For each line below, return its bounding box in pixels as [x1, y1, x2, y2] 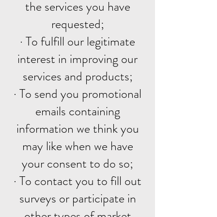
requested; [51, 15, 104, 33]
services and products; [22, 67, 133, 85]
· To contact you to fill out [14, 172, 141, 190]
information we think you [16, 120, 139, 138]
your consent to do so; [22, 155, 133, 172]
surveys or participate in [19, 189, 136, 207]
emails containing [35, 102, 120, 120]
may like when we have [22, 137, 133, 155]
